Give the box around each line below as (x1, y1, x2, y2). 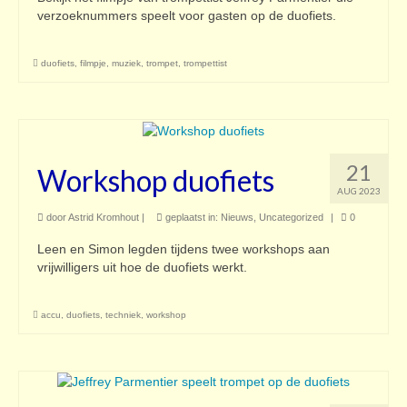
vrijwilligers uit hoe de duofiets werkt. (37, 259, 247, 274)
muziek (112, 58, 141, 69)
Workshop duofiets (37, 162, 274, 198)
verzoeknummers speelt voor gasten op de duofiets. (37, 8, 336, 24)
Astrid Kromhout (68, 211, 139, 223)
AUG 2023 (337, 184, 381, 196)
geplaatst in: (163, 211, 221, 223)
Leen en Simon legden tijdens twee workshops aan (37, 241, 330, 256)
